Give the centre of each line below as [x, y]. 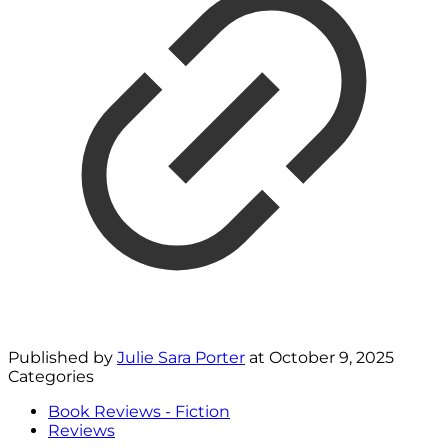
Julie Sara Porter [181, 357]
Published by [62, 357]
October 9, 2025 [331, 357]
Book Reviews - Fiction [139, 411]
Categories [51, 376]
